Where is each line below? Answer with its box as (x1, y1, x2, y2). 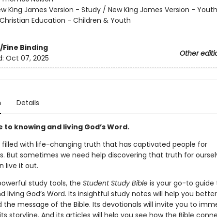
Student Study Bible (80, 178, 148, 188)
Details (16, 98, 39, 108)
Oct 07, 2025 (5, 53, 49, 63)
